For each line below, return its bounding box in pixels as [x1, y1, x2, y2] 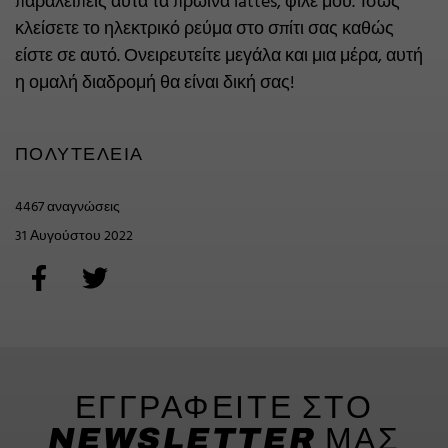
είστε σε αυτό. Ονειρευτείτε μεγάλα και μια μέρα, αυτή [15, 41, 423, 71]
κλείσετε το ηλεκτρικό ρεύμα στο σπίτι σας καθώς [15, 14, 394, 44]
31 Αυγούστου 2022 [15, 224, 133, 248]
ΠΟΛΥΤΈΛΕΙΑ [15, 143, 144, 164]
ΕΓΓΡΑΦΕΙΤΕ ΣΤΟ [74, 389, 374, 425]
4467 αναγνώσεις [15, 195, 120, 219]
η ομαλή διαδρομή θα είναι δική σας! [15, 68, 295, 98]
